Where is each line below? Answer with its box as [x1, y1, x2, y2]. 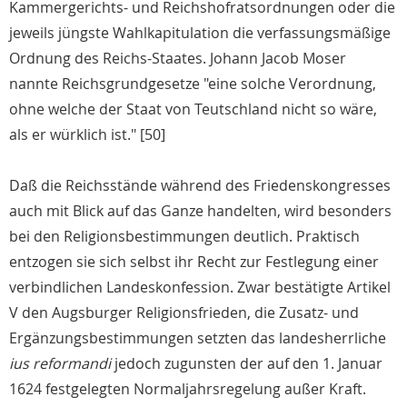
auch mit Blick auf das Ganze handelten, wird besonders [9, 201, 392, 222]
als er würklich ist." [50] [9, 124, 165, 145]
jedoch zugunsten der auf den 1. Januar [111, 353, 382, 374]
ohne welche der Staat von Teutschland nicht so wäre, [9, 99, 377, 120]
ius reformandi [9, 353, 111, 374]
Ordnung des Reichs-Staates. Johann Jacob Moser [9, 48, 346, 69]
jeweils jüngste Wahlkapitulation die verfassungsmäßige [9, 23, 391, 44]
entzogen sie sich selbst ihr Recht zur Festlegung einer [9, 252, 379, 273]
